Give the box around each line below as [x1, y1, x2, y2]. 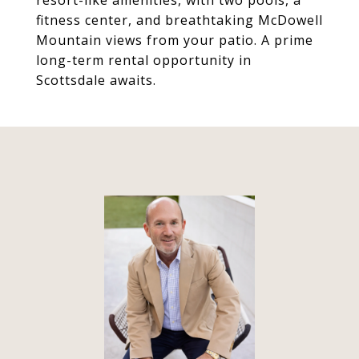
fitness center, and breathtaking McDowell [36, 11, 323, 29]
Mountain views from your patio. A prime [36, 31, 313, 49]
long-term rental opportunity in [36, 51, 252, 69]
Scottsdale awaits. [36, 71, 156, 89]
